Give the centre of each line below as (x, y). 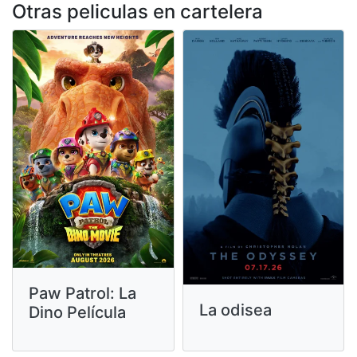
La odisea (235, 310)
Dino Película (77, 313)
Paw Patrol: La (82, 294)
